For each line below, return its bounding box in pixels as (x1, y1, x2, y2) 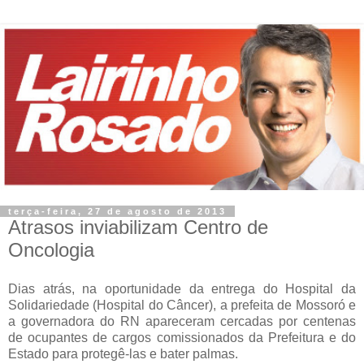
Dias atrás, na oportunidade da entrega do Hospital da (8, 281, 356, 296)
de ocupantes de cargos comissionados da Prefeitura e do (8, 330, 356, 344)
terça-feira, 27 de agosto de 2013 (8, 206, 227, 216)
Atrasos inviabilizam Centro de (8, 215, 268, 238)
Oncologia (8, 238, 94, 261)
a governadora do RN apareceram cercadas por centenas (8, 314, 356, 328)
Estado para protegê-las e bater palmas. (8, 346, 238, 361)
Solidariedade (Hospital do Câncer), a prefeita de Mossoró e (8, 297, 356, 312)
